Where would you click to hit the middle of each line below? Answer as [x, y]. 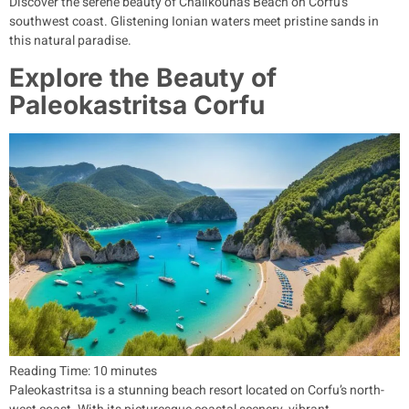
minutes [134, 372]
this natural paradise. [70, 41]
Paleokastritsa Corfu [137, 105]
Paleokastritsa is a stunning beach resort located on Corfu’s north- [197, 391]
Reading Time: [51, 372]
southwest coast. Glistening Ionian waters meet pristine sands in [194, 22]
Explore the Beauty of [143, 77]
